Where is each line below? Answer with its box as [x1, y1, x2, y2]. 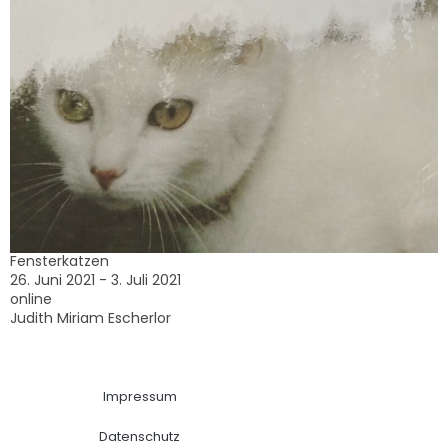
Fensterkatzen [10, 250, 109, 271]
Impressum [102, 386, 177, 406]
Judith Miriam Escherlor [10, 307, 171, 328]
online [10, 288, 52, 309]
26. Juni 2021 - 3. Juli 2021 [10, 269, 181, 290]
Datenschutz [99, 426, 181, 446]
